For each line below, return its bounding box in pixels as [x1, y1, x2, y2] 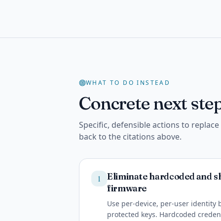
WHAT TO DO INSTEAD [86, 78, 171, 87]
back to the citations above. [79, 131, 182, 142]
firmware [107, 183, 147, 194]
